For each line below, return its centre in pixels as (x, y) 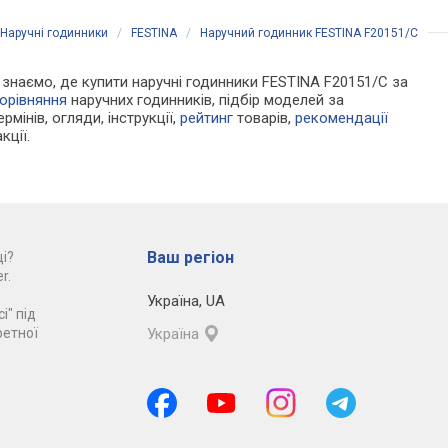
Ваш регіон (190, 257)
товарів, (264, 117)
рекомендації (342, 117)
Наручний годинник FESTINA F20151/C (309, 32)
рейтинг (207, 117)
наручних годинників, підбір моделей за (206, 99)
